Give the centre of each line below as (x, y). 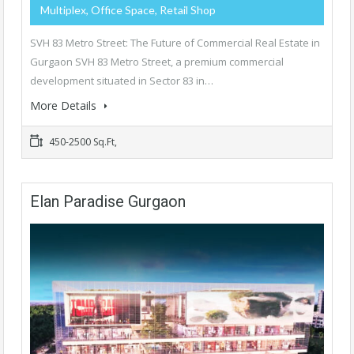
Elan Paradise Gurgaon (108, 202)
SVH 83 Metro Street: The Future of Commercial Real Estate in (175, 43)
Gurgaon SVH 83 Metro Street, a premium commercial (157, 62)
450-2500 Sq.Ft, (82, 142)
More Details (65, 106)
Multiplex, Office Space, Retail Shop (128, 10)
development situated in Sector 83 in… (122, 81)
